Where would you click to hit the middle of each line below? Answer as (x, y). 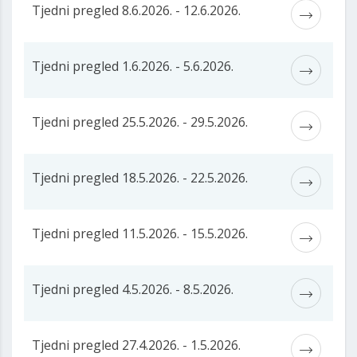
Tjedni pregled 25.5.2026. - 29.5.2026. (140, 122)
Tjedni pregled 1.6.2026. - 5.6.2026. (133, 67)
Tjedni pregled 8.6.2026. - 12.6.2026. (136, 11)
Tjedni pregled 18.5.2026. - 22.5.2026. (140, 178)
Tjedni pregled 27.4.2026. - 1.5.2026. (136, 345)
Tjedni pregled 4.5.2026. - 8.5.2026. (133, 290)
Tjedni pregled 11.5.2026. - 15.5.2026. (140, 234)
